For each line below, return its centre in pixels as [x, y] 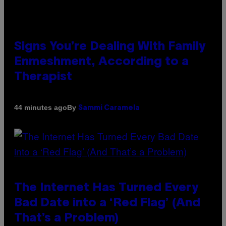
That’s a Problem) [66, 218]
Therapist [43, 77]
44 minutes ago [41, 108]
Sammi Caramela [109, 108]
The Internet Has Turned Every [106, 188]
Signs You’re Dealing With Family [110, 47]
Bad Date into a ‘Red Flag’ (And [107, 203]
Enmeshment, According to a [101, 62]
